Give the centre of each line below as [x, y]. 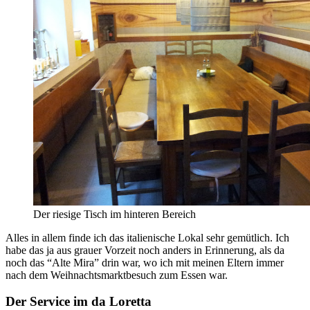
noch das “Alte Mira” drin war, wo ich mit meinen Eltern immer [145, 262]
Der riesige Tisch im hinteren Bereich [115, 214]
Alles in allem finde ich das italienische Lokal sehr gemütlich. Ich [147, 237]
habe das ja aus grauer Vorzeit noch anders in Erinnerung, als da [145, 250]
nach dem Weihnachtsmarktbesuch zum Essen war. [117, 275]
